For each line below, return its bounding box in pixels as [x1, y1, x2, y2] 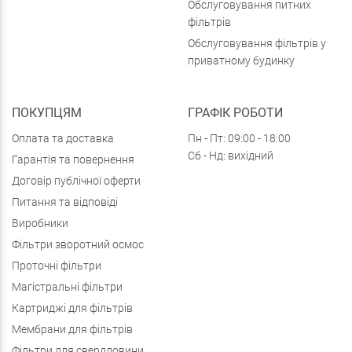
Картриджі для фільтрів [12, 302, 133, 314]
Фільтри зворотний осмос [12, 238, 144, 251]
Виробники [12, 217, 68, 229]
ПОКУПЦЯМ [12, 105, 82, 120]
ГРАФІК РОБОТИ [188, 105, 283, 120]
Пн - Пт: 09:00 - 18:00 [188, 132, 291, 145]
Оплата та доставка [12, 132, 114, 145]
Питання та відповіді [12, 196, 118, 208]
